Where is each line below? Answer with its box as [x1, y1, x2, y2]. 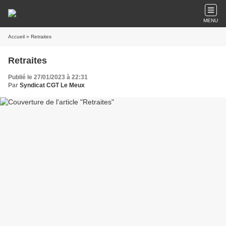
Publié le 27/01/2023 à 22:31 [8, 74, 88, 81]
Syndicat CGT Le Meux [20, 82, 85, 89]
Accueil [8, 34, 25, 39]
